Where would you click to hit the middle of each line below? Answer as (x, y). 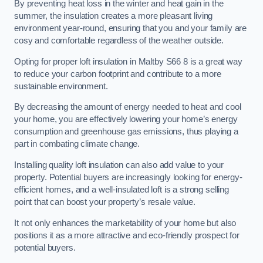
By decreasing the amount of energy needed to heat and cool (128, 107)
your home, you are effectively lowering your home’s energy (126, 119)
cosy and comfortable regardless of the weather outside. (119, 41)
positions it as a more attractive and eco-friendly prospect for (127, 235)
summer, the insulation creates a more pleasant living (114, 16)
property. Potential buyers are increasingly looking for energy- (128, 178)
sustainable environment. (61, 86)
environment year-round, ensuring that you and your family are (131, 28)
